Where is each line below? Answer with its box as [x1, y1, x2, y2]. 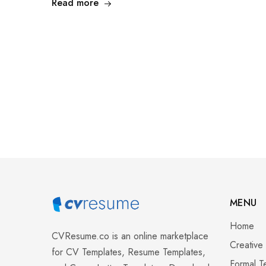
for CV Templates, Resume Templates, [52, 245, 205, 259]
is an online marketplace [109, 229, 208, 243]
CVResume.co [52, 229, 109, 243]
